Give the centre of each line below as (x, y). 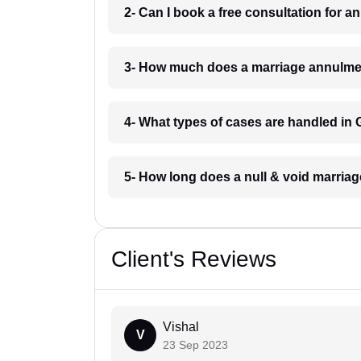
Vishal (181, 327)
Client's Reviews (194, 259)
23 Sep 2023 (195, 345)
